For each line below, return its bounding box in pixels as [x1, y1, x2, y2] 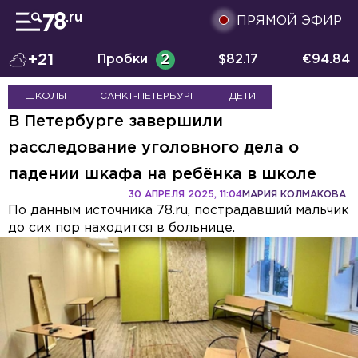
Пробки [97, 54, 148, 66]
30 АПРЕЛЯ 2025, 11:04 [129, 190, 242, 199]
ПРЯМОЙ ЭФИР [237, 15, 342, 27]
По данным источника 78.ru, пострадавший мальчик [8, 205, 349, 217]
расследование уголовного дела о [8, 141, 299, 155]
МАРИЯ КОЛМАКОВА [242, 190, 346, 199]
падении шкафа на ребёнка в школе [8, 167, 316, 181]
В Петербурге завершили [8, 114, 223, 129]
